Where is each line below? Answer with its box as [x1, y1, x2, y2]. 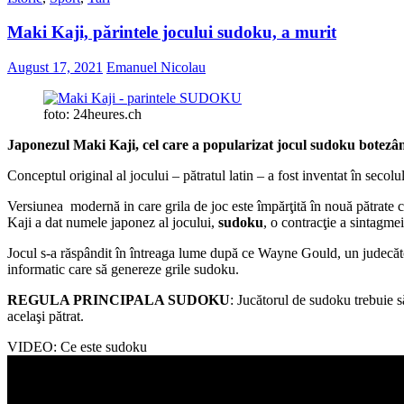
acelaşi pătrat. [7, 308, 84, 325]
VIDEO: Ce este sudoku [7, 339, 147, 355]
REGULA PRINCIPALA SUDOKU [7, 292, 230, 308]
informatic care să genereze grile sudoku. [7, 262, 239, 278]
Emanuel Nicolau [106, 60, 206, 76]
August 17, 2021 [7, 60, 103, 76]
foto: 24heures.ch [43, 106, 142, 123]
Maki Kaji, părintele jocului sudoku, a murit [7, 23, 336, 42]
